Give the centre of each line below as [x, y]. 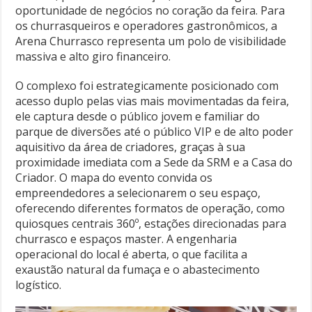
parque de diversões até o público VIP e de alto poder [155, 131]
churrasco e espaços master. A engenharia [126, 239]
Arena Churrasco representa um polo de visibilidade [151, 41]
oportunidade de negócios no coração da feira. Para [150, 10]
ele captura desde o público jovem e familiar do [138, 116]
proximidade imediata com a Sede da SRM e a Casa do [154, 162]
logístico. [39, 284]
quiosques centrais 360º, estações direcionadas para [151, 223]
